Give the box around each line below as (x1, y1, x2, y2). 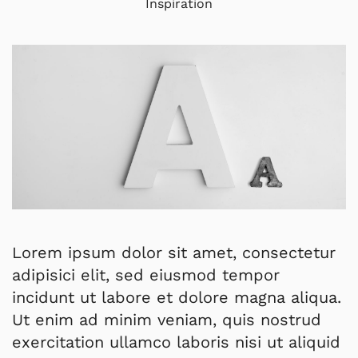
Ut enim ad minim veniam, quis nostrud (12, 309, 321, 329)
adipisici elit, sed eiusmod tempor (12, 265, 280, 284)
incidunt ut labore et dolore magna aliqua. (12, 287, 341, 307)
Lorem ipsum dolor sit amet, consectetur (12, 242, 336, 262)
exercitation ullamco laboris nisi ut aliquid (12, 332, 340, 352)
